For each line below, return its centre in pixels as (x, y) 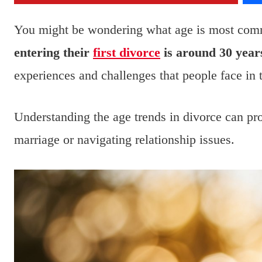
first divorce (127, 53)
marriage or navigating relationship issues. (124, 140)
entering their (54, 53)
